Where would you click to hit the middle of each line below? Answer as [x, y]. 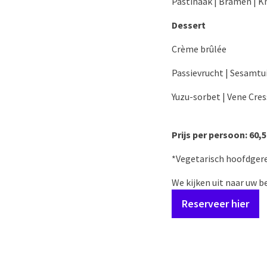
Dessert [189, 25]
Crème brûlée [199, 49]
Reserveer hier [215, 204]
